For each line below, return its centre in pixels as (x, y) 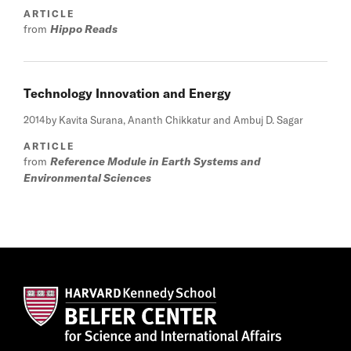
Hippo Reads (84, 29)
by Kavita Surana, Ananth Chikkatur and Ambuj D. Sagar (174, 119)
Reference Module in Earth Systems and (156, 161)
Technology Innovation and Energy (127, 93)
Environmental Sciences (87, 177)
